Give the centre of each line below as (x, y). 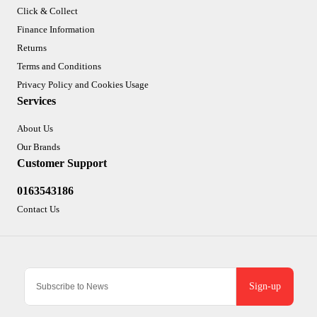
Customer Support (62, 163)
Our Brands (39, 147)
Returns (32, 48)
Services (36, 101)
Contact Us (38, 209)
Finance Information (56, 30)
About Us (35, 129)
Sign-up (265, 287)
